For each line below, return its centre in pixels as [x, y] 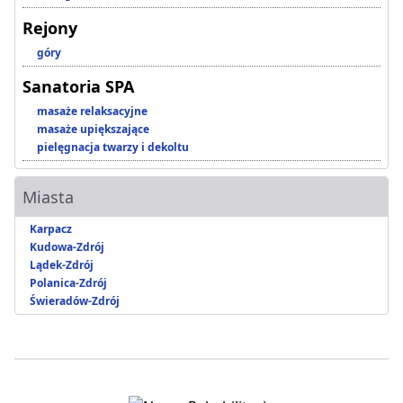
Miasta [48, 197]
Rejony [50, 28]
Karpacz [51, 229]
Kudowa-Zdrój [67, 247]
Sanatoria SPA [78, 87]
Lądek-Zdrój [62, 265]
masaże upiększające [93, 130]
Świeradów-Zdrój [75, 301]
